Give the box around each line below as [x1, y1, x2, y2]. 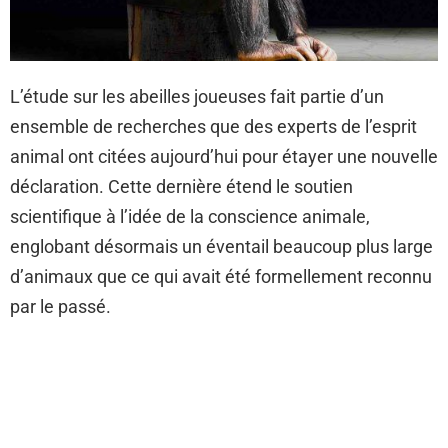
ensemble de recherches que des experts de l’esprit [10, 116, 417, 138]
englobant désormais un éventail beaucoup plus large [10, 236, 433, 258]
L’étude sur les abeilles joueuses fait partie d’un [10, 86, 384, 108]
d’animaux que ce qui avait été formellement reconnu [10, 266, 432, 288]
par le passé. [10, 296, 111, 318]
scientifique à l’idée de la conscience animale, [10, 206, 370, 228]
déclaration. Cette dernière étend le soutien [10, 176, 353, 198]
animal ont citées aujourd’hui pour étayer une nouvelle [10, 146, 438, 168]
